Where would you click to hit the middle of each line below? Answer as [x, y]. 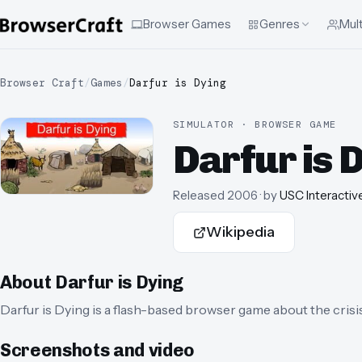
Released [199, 196]
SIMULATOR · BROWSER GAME [255, 124]
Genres [280, 24]
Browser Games [187, 24]
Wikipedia [240, 232]
